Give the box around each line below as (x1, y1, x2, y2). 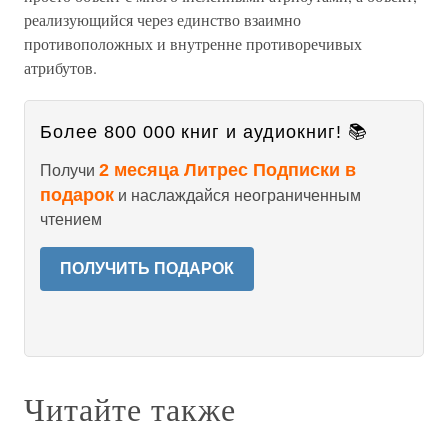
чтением (40, 211, 102, 228)
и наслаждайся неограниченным (114, 187, 361, 204)
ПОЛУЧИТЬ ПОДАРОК (60, 260, 234, 277)
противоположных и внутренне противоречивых (24, 33, 362, 54)
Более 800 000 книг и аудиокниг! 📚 (40, 122, 368, 142)
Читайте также (24, 387, 236, 430)
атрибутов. (24, 57, 97, 78)
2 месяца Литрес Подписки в (99, 160, 356, 180)
